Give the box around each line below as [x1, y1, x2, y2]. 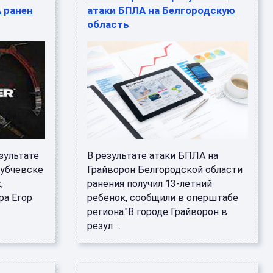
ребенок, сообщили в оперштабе [87, 192, 238, 204]
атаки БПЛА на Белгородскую [87, 4, 235, 16]
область [87, 18, 129, 30]
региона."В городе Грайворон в [87, 206, 227, 218]
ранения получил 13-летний [87, 178, 212, 190]
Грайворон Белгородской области [87, 164, 243, 175]
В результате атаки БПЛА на [87, 150, 218, 161]
